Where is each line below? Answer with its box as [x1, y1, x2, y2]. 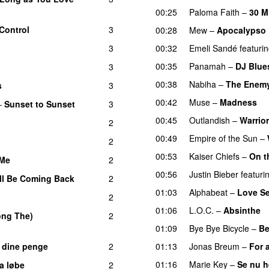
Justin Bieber [189, 168, 238, 180]
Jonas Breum [189, 240, 240, 252]
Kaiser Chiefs [189, 150, 240, 162]
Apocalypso [217, 23, 266, 36]
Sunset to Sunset [4, 97, 75, 110]
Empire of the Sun [189, 131, 258, 144]
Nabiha [189, 77, 216, 90]
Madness [220, 95, 257, 108]
